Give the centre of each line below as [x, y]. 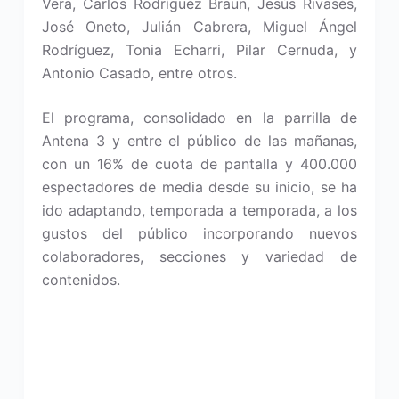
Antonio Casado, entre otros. [139, 73]
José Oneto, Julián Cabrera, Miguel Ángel [199, 27]
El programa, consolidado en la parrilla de [199, 118]
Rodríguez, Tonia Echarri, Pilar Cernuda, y [199, 50]
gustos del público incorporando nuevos [199, 233]
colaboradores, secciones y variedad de [199, 256]
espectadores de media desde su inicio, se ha [199, 187]
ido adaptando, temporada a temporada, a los [199, 210]
